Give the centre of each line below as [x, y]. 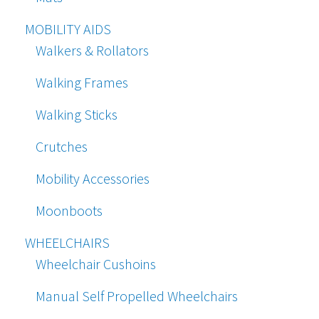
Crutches [62, 147]
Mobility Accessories [93, 179]
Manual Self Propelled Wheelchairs [137, 296]
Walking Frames [82, 83]
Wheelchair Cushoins [96, 264]
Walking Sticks [77, 115]
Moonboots [69, 211]
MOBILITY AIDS [68, 29]
